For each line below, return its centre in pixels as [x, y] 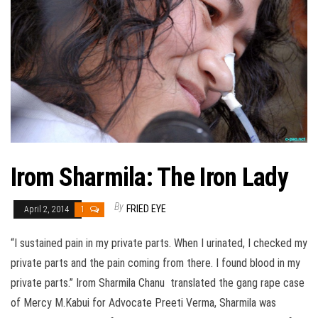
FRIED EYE [146, 208]
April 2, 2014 [48, 209]
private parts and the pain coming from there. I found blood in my [155, 263]
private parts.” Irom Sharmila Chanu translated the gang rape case [158, 283]
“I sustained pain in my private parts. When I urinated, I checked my [159, 243]
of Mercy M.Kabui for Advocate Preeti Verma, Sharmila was [143, 302]
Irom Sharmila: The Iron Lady [149, 177]
